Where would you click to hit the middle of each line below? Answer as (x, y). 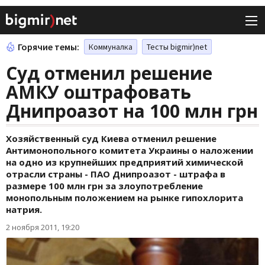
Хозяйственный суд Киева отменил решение (111, 139)
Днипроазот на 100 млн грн (132, 111)
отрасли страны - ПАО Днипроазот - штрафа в (116, 174)
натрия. (24, 210)
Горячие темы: (49, 47)
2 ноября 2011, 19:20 (43, 227)
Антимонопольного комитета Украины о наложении (130, 151)
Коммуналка (111, 47)
